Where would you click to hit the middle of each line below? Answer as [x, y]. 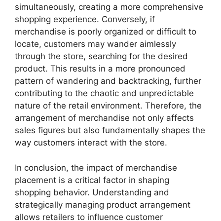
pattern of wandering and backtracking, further [108, 81]
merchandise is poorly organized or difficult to [106, 32]
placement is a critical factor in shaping [92, 180]
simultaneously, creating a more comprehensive [109, 7]
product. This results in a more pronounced [100, 69]
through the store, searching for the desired [101, 56]
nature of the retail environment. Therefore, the [108, 106]
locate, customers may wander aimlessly [95, 44]
